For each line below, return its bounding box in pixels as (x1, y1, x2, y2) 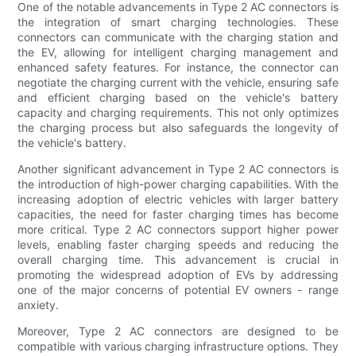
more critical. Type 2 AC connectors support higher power (17, 222, 339, 236)
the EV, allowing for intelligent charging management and (17, 44, 339, 59)
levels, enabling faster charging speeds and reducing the (17, 237, 339, 251)
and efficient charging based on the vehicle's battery (17, 90, 339, 104)
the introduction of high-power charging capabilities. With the (17, 176, 339, 191)
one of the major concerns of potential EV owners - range (17, 282, 339, 296)
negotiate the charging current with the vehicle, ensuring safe (17, 75, 339, 89)
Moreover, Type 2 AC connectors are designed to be (17, 323, 339, 338)
